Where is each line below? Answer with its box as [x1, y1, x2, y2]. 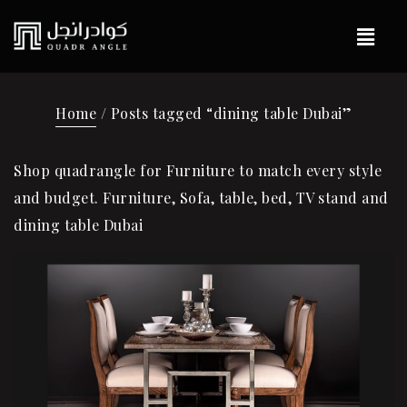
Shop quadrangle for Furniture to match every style [14, 160, 382, 180]
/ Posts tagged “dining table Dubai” [96, 104, 352, 123]
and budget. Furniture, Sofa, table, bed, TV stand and [14, 187, 389, 207]
